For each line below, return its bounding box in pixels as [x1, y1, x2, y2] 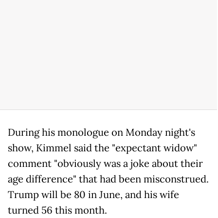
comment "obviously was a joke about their [8, 157, 203, 170]
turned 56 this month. [8, 204, 107, 217]
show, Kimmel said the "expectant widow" [8, 142, 197, 155]
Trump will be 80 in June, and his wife [8, 188, 179, 201]
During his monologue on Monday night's [8, 126, 195, 139]
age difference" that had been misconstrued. [8, 173, 209, 186]
